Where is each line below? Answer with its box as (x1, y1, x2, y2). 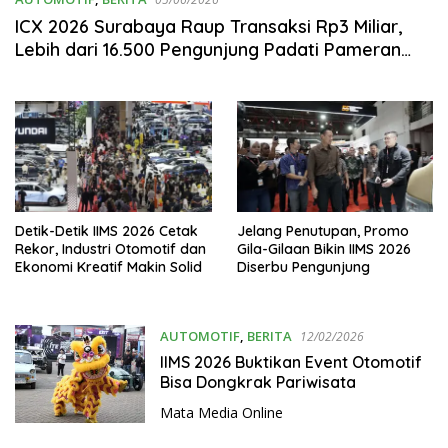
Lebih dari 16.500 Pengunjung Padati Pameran (15, 38, 401, 61)
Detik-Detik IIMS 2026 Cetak (15, 221, 198, 240)
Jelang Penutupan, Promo (236, 221, 409, 240)
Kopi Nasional (15, 61, 132, 84)
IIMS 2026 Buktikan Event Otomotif (159, 351, 422, 372)
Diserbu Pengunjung (236, 257, 370, 276)
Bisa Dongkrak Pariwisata (159, 371, 356, 392)
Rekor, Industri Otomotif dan (15, 239, 206, 258)
